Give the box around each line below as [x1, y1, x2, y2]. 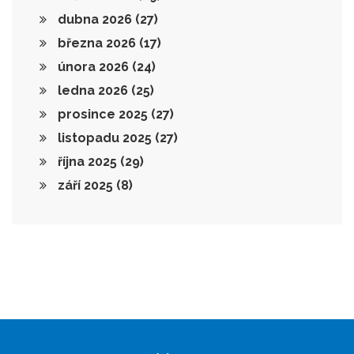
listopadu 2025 [55, 130, 155, 145]
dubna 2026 [55, 11, 135, 27]
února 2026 [55, 58, 132, 74]
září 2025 [55, 177, 116, 193]
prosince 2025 [55, 106, 151, 122]
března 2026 [55, 35, 139, 51]
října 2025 [55, 153, 120, 169]
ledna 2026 [55, 82, 131, 98]
